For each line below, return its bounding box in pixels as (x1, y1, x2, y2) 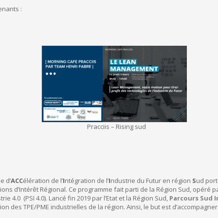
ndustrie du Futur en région (110, 176, 192, 185)
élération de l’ (23, 176, 63, 185)
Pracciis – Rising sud (87, 122, 146, 131)
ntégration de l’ (65, 176, 109, 185)
